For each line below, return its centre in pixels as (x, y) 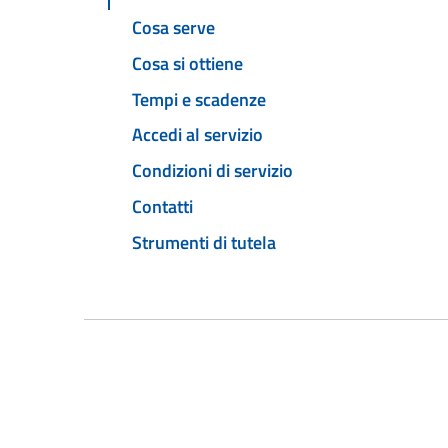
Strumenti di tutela (204, 242)
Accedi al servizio (197, 135)
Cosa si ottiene (187, 63)
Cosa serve (173, 28)
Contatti (162, 206)
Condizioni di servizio (212, 171)
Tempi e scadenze (199, 99)
